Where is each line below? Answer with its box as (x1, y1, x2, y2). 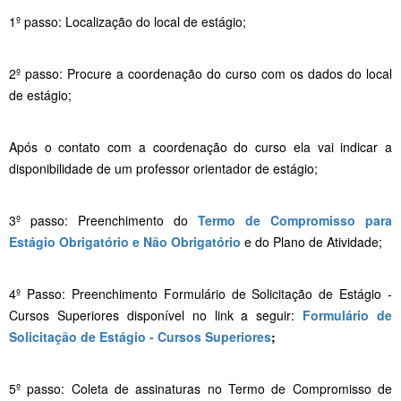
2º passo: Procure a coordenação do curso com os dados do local (9, 64, 392, 82)
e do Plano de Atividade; (241, 232, 382, 251)
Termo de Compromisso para (198, 210, 392, 229)
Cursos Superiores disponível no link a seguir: (9, 305, 303, 324)
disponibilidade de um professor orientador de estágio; (9, 158, 318, 177)
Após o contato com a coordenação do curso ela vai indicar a (9, 137, 392, 156)
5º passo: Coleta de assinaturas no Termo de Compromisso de (9, 379, 392, 397)
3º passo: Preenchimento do (9, 210, 198, 229)
